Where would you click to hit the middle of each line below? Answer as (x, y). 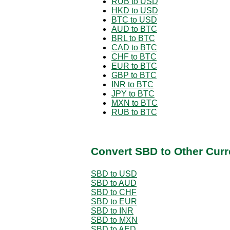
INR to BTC (132, 84)
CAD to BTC (134, 47)
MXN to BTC (135, 103)
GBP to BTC (134, 75)
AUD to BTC (134, 29)
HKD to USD (135, 10)
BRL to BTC (133, 38)
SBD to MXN (114, 220)
